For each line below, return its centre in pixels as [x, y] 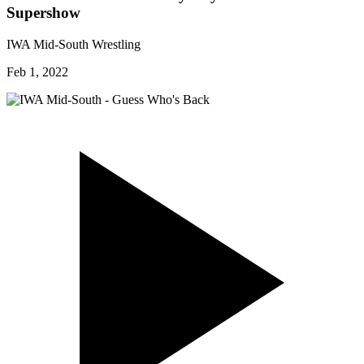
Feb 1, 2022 [37, 71]
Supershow [43, 13]
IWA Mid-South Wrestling [74, 44]
